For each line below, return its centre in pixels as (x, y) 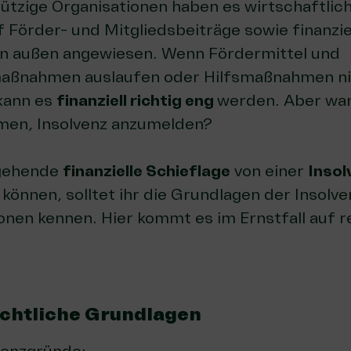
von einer (269, 171)
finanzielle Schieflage (147, 171)
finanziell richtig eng (137, 101)
